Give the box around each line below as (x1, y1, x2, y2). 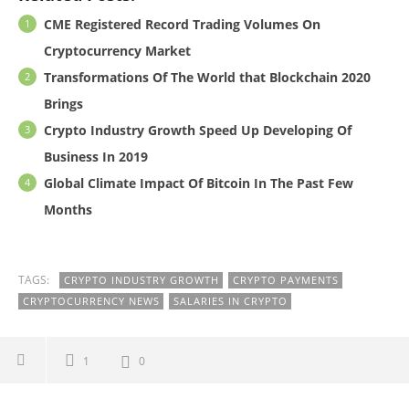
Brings (44, 94, 83, 112)
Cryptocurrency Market (44, 41, 191, 59)
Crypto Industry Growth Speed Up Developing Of (44, 121, 351, 139)
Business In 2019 (44, 147, 148, 165)
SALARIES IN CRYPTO (173, 293, 288, 308)
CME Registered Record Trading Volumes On (44, 15, 320, 33)
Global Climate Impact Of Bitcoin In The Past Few (44, 173, 353, 192)
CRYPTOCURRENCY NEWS (23, 293, 160, 308)
